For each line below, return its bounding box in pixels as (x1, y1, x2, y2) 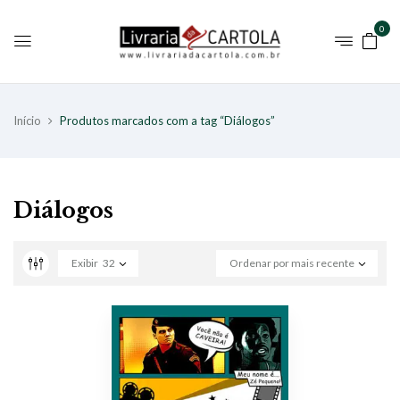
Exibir (71, 255, 98, 270)
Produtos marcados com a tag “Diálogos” (60, 112, 275, 128)
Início (13, 112, 41, 128)
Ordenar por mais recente (229, 255, 354, 270)
